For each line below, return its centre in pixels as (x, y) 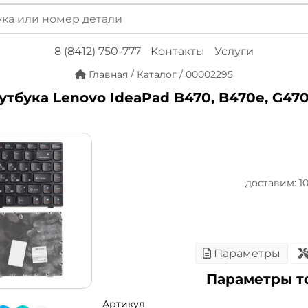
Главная (108, 74)
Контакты (178, 51)
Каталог (157, 74)
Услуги (234, 51)
